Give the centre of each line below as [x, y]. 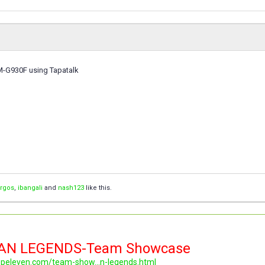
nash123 [71, 188]
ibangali [30, 188]
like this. [98, 188]
